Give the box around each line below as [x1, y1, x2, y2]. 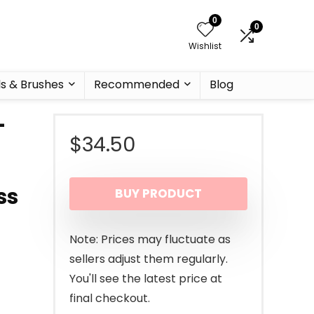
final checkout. [69, 290, 150, 306]
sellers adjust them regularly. [69, 251, 228, 267]
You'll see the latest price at [69, 271, 222, 287]
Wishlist [189, 40, 221, 52]
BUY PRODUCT [115, 185, 202, 202]
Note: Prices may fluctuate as [69, 231, 231, 247]
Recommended [94, 76, 179, 93]
